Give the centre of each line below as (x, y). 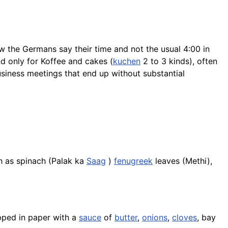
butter (126, 218)
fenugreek (133, 161)
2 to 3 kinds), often (179, 61)
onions (155, 218)
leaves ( (169, 161)
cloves (184, 218)
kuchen (127, 61)
